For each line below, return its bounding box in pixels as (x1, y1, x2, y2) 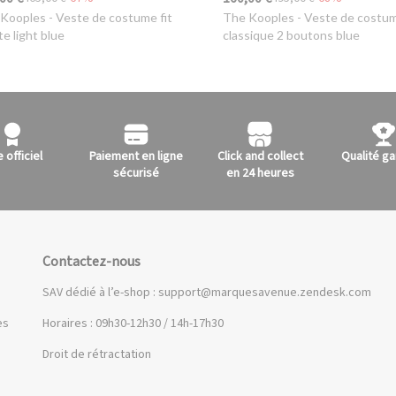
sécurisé (113, 164, 159, 182)
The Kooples (223, 9, 294, 25)
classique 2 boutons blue (223, 27, 360, 42)
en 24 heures (225, 164, 294, 182)
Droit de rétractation (42, 345, 151, 363)
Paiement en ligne (89, 147, 183, 165)
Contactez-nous (42, 251, 141, 271)
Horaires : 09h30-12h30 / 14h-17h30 (42, 314, 224, 332)
